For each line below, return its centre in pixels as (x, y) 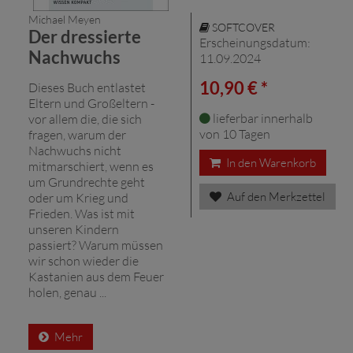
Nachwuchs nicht (75, 150)
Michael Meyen (65, 19)
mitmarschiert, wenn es (91, 166)
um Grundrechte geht (87, 182)
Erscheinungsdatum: (255, 42)
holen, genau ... (67, 292)
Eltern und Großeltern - (91, 103)
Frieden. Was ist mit (82, 213)
